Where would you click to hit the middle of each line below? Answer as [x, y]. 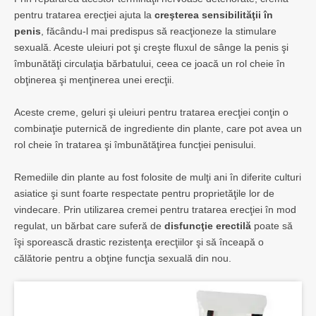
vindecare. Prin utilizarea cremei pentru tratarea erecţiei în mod [155, 210]
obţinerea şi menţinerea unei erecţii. [94, 80]
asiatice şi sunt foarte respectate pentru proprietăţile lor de [144, 194]
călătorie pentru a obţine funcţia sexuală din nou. [123, 259]
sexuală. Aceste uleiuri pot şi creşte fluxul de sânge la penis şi [151, 48]
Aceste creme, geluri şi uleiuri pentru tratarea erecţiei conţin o [151, 113]
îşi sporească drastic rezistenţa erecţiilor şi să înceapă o [139, 242]
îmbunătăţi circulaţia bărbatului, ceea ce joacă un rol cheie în [150, 64]
